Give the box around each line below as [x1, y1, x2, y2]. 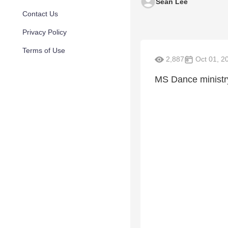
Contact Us [22, 10, 58, 18]
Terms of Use [22, 46, 65, 54]
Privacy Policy [22, 28, 67, 36]
